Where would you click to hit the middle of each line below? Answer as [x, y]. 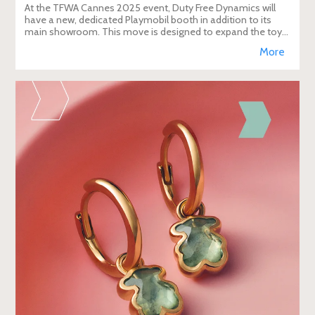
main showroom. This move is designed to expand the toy [154, 31]
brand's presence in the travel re [94, 43]
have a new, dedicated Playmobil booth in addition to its [148, 19]
